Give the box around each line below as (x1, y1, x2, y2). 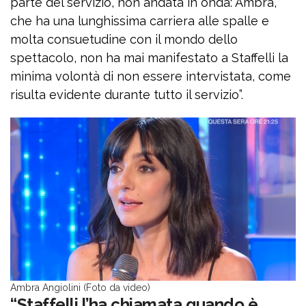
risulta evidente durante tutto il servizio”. (10, 87, 243, 102)
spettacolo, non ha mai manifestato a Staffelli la (10, 51, 288, 65)
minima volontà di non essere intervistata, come (10, 69, 291, 83)
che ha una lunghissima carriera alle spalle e (10, 14, 269, 28)
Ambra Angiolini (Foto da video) (10, 282, 150, 293)
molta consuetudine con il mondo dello (10, 32, 238, 46)
